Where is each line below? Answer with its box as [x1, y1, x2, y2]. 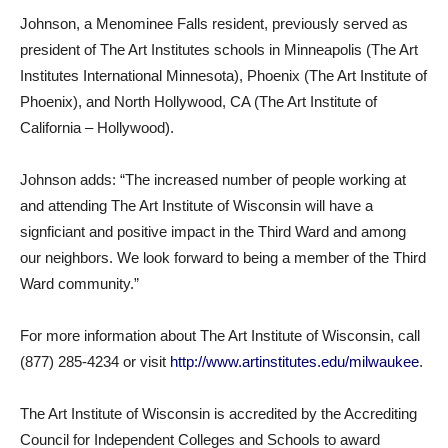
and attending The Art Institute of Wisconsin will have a [20, 197, 373, 214]
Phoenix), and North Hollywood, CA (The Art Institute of [20, 93, 377, 110]
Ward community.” [20, 275, 139, 292]
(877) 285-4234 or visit [20, 353, 170, 370]
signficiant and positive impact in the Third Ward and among [20, 223, 406, 240]
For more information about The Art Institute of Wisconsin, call [20, 327, 420, 344]
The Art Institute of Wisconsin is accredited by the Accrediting [20, 405, 417, 422]
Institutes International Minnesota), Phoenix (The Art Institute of [20, 67, 427, 84]
